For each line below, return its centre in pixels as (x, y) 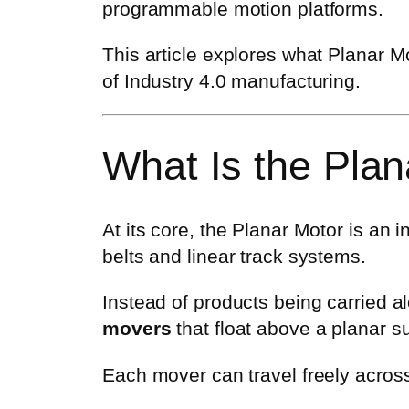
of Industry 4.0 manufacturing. (231, 81)
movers (137, 329)
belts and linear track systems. (234, 257)
